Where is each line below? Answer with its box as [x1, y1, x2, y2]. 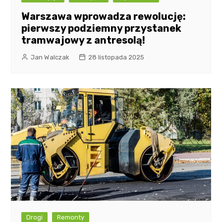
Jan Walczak [31, 54, 70, 61]
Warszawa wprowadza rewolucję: [21, 10, 186, 23]
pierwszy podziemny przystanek [21, 22, 182, 35]
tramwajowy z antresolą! [21, 34, 146, 47]
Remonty [57, 213, 85, 221]
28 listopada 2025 [88, 54, 145, 61]
